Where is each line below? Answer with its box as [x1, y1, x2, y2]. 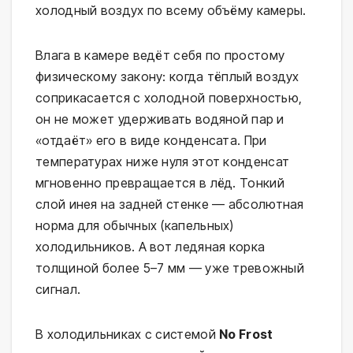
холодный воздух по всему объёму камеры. [35, 2, 307, 19]
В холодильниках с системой [35, 326, 220, 343]
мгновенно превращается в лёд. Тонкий [35, 175, 284, 191]
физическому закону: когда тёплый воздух [35, 69, 299, 85]
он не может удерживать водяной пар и [35, 111, 284, 128]
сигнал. [35, 281, 81, 298]
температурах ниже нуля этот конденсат [35, 154, 290, 170]
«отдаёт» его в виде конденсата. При [35, 132, 267, 149]
